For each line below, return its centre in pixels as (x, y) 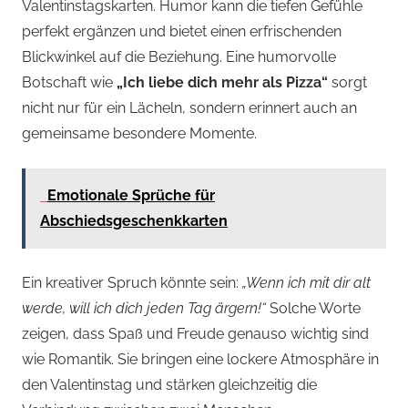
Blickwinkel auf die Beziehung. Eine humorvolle (179, 56)
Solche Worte (313, 308)
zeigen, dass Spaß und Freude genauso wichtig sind (195, 333)
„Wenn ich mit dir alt (306, 282)
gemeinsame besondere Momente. (139, 133)
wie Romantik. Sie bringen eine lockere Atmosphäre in (200, 359)
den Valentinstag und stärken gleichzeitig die (169, 384)
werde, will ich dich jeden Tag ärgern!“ (144, 308)
